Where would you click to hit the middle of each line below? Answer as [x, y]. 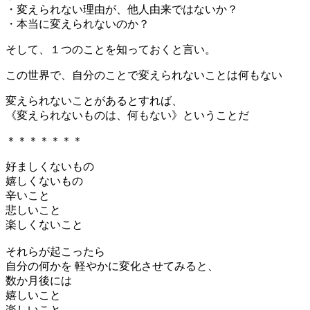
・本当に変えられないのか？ [77, 24]
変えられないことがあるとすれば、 [94, 100]
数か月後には [39, 280]
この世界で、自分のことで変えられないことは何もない [144, 75]
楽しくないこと [44, 224]
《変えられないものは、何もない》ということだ [127, 115]
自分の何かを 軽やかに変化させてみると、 [112, 266]
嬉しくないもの [44, 181]
